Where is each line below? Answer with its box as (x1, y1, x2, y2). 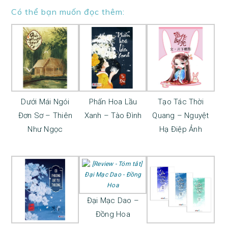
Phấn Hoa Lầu (89, 97, 137, 106)
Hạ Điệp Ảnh (159, 124, 202, 134)
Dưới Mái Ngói (21, 97, 70, 106)
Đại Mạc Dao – (87, 195, 139, 205)
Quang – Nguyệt (152, 110, 209, 120)
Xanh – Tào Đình (84, 110, 142, 120)
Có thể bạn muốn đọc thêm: (11, 6, 125, 17)
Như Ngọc (27, 124, 63, 134)
